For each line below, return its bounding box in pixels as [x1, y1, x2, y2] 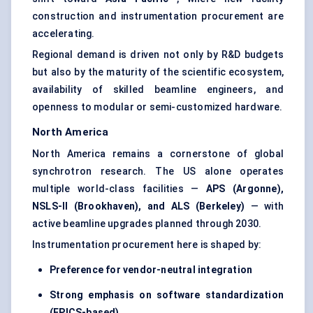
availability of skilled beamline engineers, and [32, 84, 284, 96]
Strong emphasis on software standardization [50, 289, 284, 301]
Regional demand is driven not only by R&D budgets [32, 49, 284, 61]
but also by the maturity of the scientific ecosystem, [32, 66, 284, 78]
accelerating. [32, 28, 95, 40]
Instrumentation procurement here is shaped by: [32, 239, 262, 251]
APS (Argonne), [205, 183, 284, 195]
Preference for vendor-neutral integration [50, 264, 253, 276]
